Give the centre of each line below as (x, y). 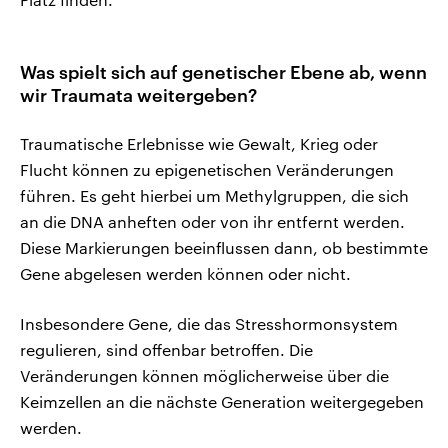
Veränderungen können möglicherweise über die (204, 375)
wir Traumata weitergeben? (138, 94)
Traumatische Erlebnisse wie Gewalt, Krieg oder (199, 143)
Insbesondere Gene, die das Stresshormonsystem (209, 323)
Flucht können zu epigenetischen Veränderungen (207, 169)
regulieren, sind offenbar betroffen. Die (166, 349)
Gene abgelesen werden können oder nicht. (185, 273)
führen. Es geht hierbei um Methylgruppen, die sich (214, 195)
